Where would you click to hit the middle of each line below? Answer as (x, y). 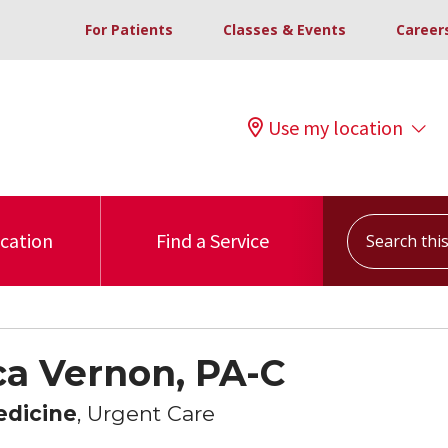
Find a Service (212, 240)
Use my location (335, 127)
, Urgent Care (145, 413)
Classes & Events (284, 29)
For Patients (129, 29)
